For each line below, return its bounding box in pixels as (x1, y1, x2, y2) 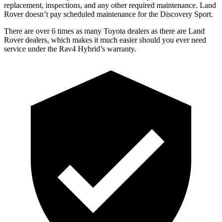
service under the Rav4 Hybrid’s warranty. (4, 44, 136, 53)
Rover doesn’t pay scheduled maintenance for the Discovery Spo (4, 9, 207, 18)
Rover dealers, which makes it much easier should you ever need (4, 35, 206, 44)
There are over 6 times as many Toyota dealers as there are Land (4, 26, 205, 35)
